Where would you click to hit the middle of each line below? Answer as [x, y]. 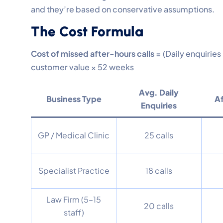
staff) [74, 212]
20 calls [159, 206]
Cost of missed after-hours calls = [97, 53]
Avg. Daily [159, 92]
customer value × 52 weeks [82, 67]
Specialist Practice [74, 170]
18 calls [159, 170]
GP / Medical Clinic [74, 135]
